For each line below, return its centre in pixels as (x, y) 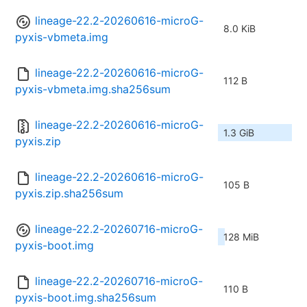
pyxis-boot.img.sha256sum (86, 298)
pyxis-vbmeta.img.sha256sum (93, 89)
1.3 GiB (239, 133)
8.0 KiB (240, 29)
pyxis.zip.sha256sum (69, 194)
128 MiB (241, 237)
